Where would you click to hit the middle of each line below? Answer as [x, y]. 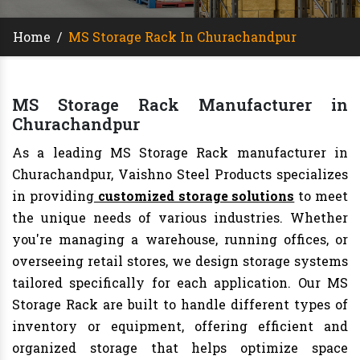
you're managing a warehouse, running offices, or [180, 239]
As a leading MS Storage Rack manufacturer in [180, 153]
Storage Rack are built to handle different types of [180, 305]
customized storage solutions [194, 196]
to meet [321, 196]
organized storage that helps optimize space [180, 348]
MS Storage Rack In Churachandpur [182, 37]
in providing [53, 196]
